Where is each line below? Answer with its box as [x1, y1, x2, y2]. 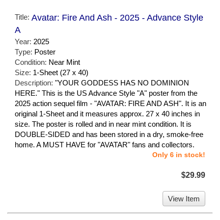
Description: [15, 78, 55, 87]
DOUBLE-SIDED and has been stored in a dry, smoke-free [15, 130, 203, 138]
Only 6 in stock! [152, 150, 205, 159]
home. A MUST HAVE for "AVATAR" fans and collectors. [15, 140, 194, 149]
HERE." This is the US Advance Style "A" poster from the [15, 88, 197, 97]
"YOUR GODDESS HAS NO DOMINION [55, 78, 189, 87]
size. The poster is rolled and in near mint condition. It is [15, 119, 192, 128]
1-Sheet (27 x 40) [33, 68, 88, 77]
